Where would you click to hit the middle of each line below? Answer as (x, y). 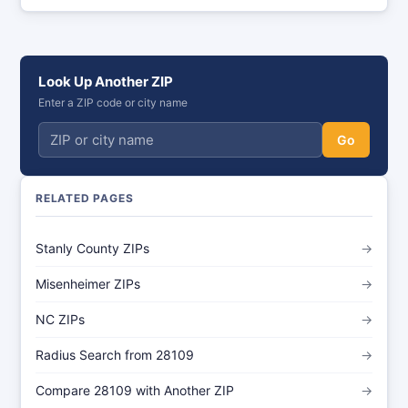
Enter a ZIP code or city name (113, 102)
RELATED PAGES (85, 198)
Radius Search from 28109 (115, 355)
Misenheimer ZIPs (88, 284)
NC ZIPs (60, 319)
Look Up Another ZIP (106, 82)
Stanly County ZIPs (92, 248)
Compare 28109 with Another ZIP (135, 390)
